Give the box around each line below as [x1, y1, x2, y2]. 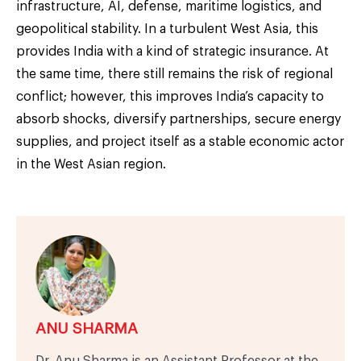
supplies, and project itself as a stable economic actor [16, 135, 344, 148]
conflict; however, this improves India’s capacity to [16, 89, 324, 103]
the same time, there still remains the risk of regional [16, 67, 333, 81]
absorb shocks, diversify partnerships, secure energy [16, 112, 341, 126]
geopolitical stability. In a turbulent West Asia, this [16, 22, 318, 35]
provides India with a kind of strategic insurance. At [16, 44, 329, 58]
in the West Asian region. [16, 157, 166, 171]
